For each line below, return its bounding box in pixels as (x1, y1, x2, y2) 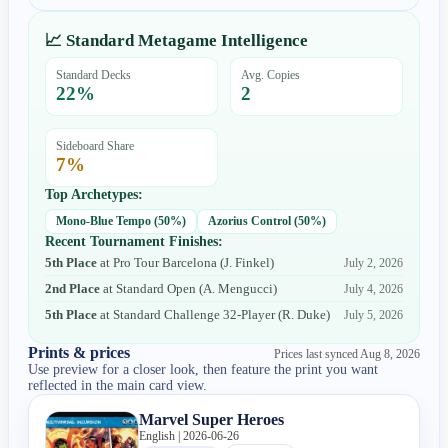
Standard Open (116, 281, 197, 296)
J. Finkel (224, 255, 271, 270)
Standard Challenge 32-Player (113, 307, 276, 322)
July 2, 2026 (343, 255, 403, 270)
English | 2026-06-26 (139, 428, 240, 443)
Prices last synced (273, 346, 360, 361)
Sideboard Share (56, 138, 135, 153)
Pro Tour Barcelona (113, 255, 218, 270)
